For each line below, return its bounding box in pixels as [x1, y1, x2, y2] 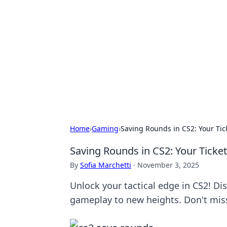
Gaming [92, 124, 119, 133]
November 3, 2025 [137, 160, 199, 170]
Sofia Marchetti [80, 160, 131, 170]
